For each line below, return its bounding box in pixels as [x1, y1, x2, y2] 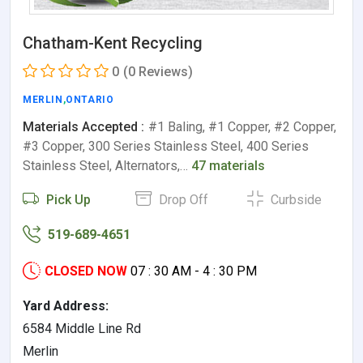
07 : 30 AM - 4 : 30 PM [130, 263, 257, 279]
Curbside [267, 192, 322, 207]
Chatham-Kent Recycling [23, 33, 203, 53]
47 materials [191, 158, 265, 173]
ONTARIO [66, 94, 114, 105]
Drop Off [155, 192, 208, 207]
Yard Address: [23, 298, 109, 314]
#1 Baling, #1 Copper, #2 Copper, [148, 119, 336, 135]
